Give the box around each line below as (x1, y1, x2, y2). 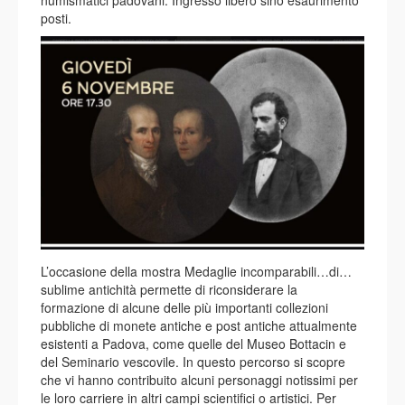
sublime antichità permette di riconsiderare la (41, 280, 297, 299)
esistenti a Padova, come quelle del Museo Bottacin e (41, 334, 346, 353)
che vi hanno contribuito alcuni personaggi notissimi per (41, 371, 358, 390)
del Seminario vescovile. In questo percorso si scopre (41, 353, 345, 372)
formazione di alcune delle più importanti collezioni (41, 298, 328, 317)
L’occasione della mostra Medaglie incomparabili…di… (41, 262, 352, 281)
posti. (41, 9, 71, 27)
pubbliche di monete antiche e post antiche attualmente (41, 316, 357, 335)
